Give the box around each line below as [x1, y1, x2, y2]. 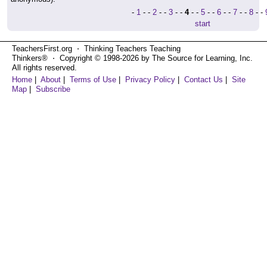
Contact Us [184, 75, 223, 84]
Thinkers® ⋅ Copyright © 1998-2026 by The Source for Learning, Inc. [12, 54, 253, 63]
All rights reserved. [12, 63, 77, 72]
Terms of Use [70, 75, 116, 84]
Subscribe [36, 85, 70, 94]
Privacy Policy [125, 75, 175, 84]
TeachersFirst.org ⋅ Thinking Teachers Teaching [12, 44, 181, 53]
